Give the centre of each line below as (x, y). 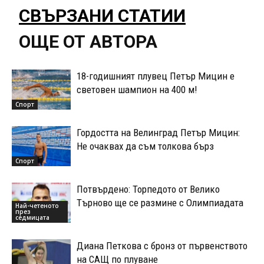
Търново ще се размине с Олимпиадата (160, 202)
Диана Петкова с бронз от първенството (162, 245)
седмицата (32, 218)
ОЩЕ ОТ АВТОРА (88, 41)
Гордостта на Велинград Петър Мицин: (158, 132)
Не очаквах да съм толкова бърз (145, 146)
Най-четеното (37, 206)
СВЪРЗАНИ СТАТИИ (102, 15)
